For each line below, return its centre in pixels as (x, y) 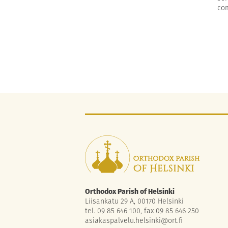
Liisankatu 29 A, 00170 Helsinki (134, 201)
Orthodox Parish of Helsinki (130, 192)
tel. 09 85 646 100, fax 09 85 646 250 (142, 211)
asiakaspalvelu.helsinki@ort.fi (134, 221)
